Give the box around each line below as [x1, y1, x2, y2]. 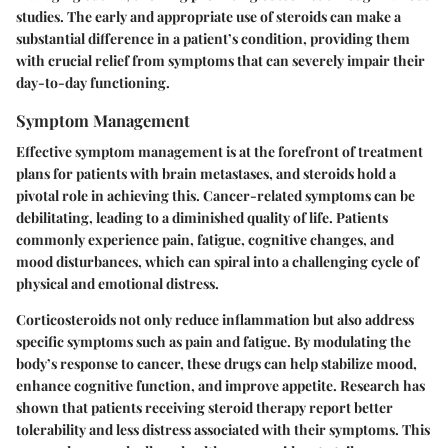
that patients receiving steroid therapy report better [59, 398, 393, 418]
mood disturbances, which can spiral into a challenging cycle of [16, 252, 419, 272]
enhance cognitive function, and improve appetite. [16, 376, 340, 396]
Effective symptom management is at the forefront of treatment [16, 142, 423, 162]
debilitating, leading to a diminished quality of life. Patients [16, 208, 388, 228]
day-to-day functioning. [16, 72, 170, 92]
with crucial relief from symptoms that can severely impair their [16, 50, 425, 70]
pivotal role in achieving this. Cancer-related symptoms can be [16, 186, 415, 206]
